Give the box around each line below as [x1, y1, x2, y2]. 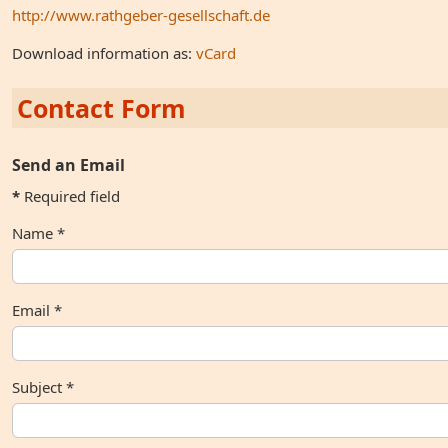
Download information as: [12, 43, 196, 63]
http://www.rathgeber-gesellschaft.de [12, 5, 270, 25]
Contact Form [17, 91, 186, 125]
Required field [20, 186, 120, 206]
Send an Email [12, 154, 125, 176]
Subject [12, 377, 62, 397]
